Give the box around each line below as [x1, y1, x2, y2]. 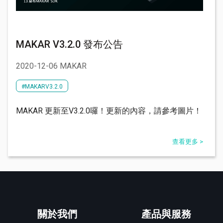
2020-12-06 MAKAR [16, 61, 87, 71]
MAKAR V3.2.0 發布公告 [16, 38, 123, 50]
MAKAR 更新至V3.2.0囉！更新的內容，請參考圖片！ [16, 106, 202, 116]
